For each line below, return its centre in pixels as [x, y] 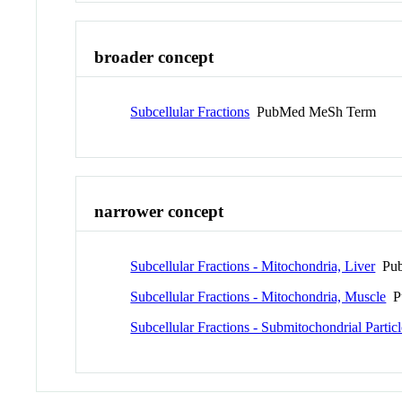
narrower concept [159, 212]
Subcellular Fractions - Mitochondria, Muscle [258, 297]
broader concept [154, 57]
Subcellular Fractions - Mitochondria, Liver [253, 267]
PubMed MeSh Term [313, 111]
